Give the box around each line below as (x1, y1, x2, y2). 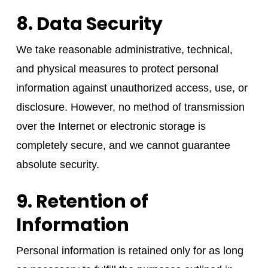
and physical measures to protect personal (16, 62, 218, 75)
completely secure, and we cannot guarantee (16, 139, 230, 151)
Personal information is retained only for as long (16, 244, 243, 257)
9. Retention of (16, 188, 148, 214)
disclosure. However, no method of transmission (16, 100, 245, 113)
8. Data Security (16, 11, 163, 36)
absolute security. (16, 158, 99, 170)
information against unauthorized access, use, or (16, 81, 248, 94)
